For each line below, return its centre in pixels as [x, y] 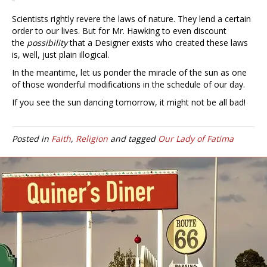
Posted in [32, 139]
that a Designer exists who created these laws [158, 43]
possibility [47, 43]
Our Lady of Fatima [196, 139]
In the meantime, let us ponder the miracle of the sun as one [129, 73]
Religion [92, 139]
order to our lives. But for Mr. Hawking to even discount [119, 31]
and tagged [133, 139]
